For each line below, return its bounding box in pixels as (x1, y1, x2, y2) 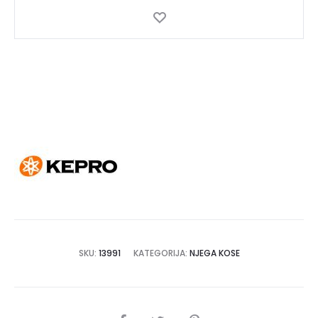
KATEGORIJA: (133, 247, 190, 259)
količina (19, 16, 56, 30)
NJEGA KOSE (189, 247, 240, 259)
